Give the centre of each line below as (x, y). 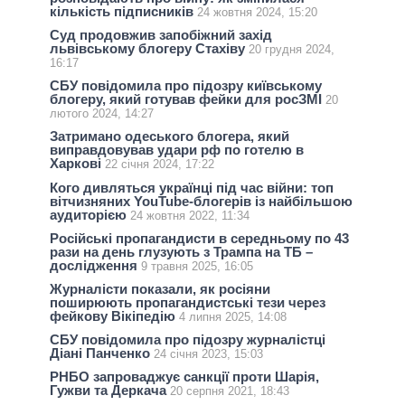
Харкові (77, 164)
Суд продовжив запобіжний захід (161, 34)
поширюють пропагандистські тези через (188, 302)
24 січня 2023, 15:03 (208, 354)
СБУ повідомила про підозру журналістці (188, 340)
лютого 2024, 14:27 (102, 114)
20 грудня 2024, (292, 49)
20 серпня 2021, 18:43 (230, 391)
